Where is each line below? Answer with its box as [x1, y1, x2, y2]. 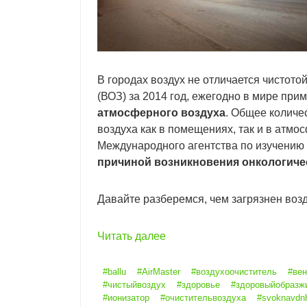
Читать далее [97, 230, 166, 243]
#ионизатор [103, 293, 149, 304]
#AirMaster [137, 267, 180, 278]
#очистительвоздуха [160, 293, 246, 304]
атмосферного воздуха [97, 107, 225, 119]
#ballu [103, 267, 126, 278]
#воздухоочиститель [191, 267, 277, 278]
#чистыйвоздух [103, 280, 166, 291]
